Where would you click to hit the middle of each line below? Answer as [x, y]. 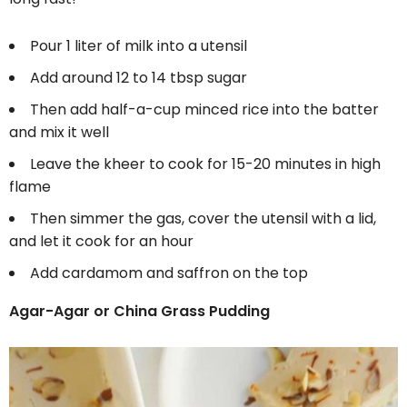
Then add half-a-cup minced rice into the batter [204, 110]
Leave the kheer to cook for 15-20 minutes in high [205, 164]
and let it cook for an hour [101, 242]
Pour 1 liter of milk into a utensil [139, 46]
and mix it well [59, 133]
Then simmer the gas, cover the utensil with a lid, [203, 219]
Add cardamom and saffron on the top [169, 273]
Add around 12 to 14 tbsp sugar [139, 78]
